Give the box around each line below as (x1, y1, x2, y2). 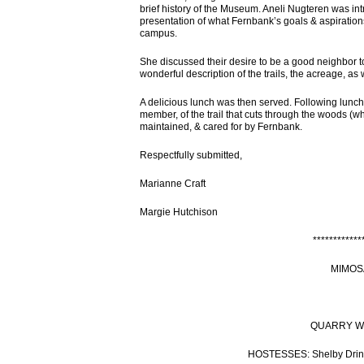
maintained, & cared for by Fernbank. (140, 121, 302, 132)
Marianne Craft (140, 178, 206, 189)
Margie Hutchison (140, 206, 218, 218)
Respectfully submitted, (140, 149, 242, 161)
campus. (140, 28, 177, 39)
